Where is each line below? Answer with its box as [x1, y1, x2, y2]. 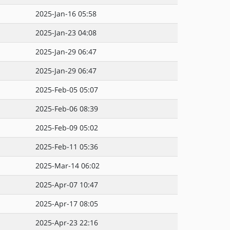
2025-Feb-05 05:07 [35, 85, 98, 94]
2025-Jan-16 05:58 [35, 9, 97, 18]
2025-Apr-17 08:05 [35, 199, 98, 208]
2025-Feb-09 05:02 [35, 123, 98, 132]
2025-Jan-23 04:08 [35, 28, 97, 37]
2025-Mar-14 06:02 [35, 161, 100, 170]
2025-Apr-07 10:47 [35, 180, 98, 189]
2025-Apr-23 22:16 [35, 218, 98, 227]
